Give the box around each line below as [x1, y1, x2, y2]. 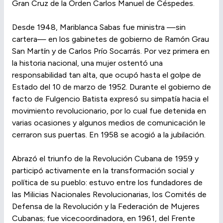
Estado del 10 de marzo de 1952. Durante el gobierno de [12, 82, 211, 92]
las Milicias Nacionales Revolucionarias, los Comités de [12, 190, 207, 200]
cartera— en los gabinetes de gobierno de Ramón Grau [12, 34, 209, 44]
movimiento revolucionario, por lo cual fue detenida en [12, 106, 206, 116]
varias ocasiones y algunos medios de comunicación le [12, 118, 206, 128]
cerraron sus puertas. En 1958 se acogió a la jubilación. [12, 130, 206, 140]
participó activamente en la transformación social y [12, 166, 194, 176]
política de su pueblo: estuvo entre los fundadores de [12, 178, 203, 188]
